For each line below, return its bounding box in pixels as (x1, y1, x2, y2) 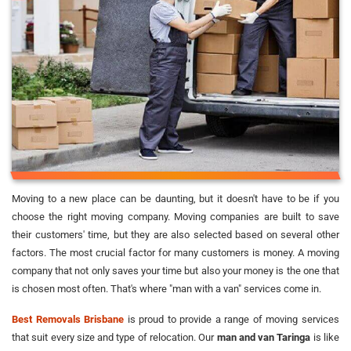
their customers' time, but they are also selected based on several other (12, 228, 339, 241)
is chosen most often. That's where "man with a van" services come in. (12, 282, 321, 295)
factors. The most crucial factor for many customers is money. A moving (12, 246, 339, 259)
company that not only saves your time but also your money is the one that (12, 264, 339, 277)
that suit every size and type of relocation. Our (12, 331, 217, 343)
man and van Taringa (216, 331, 311, 343)
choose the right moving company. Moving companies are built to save (12, 210, 339, 223)
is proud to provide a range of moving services (124, 313, 340, 325)
